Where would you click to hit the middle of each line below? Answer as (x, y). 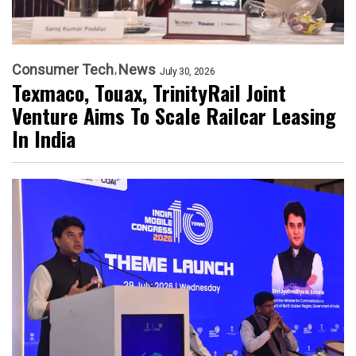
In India (44, 139)
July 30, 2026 (188, 72)
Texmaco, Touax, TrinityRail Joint (149, 93)
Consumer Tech (63, 70)
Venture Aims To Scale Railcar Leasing (174, 116)
